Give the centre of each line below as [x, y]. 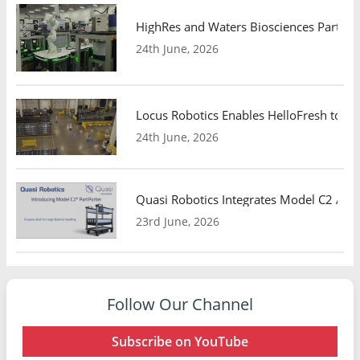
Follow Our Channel [180, 305]
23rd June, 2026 [178, 221]
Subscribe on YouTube [180, 342]
